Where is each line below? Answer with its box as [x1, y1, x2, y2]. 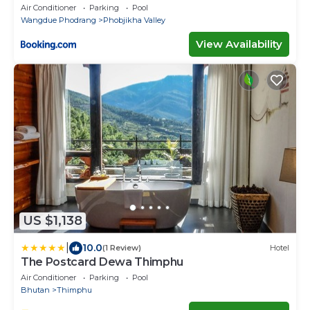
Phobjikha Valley [103, 15, 165, 26]
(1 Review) [102, 243, 141, 253]
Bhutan [21, 284, 50, 295]
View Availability [196, 37, 282, 51]
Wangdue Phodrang [21, 15, 96, 26]
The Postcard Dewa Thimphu [21, 255, 183, 268]
